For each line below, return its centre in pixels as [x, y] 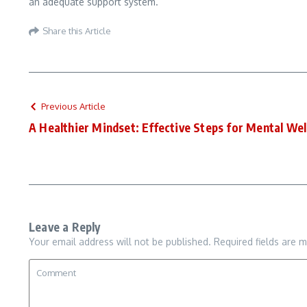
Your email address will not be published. [120, 242]
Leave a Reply [65, 227]
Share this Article [77, 30]
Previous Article [73, 106]
